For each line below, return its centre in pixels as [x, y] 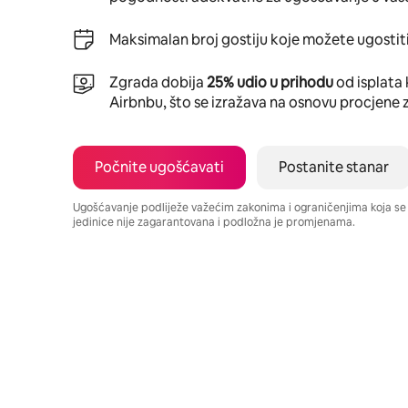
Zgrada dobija [158, 82]
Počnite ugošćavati [159, 167]
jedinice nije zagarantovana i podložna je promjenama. [214, 222]
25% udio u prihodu [270, 82]
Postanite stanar [334, 167]
